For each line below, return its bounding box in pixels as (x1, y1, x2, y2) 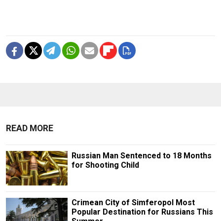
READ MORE (6, 123, 53, 133)
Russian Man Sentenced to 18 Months (71, 150, 212, 160)
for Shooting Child (71, 160, 139, 170)
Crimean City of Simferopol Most (71, 198, 195, 208)
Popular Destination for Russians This (71, 207, 213, 217)
